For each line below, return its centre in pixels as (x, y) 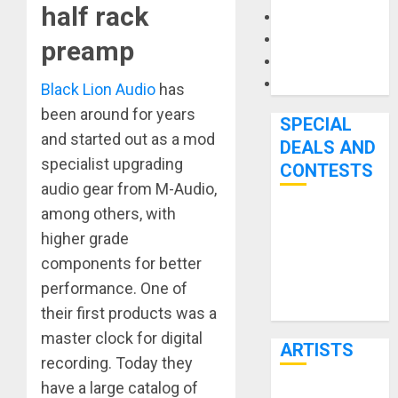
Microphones (321, 17)
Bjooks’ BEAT (321, 222)
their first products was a (129, 314)
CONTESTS (327, 171)
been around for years (118, 115)
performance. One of (114, 289)
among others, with (108, 214)
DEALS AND (328, 147)
